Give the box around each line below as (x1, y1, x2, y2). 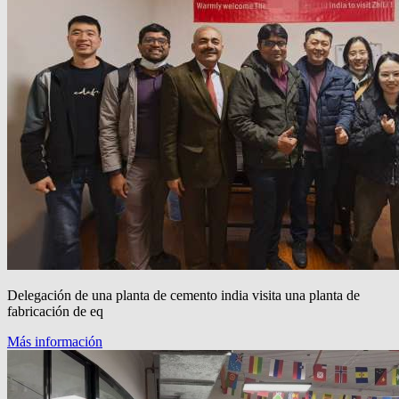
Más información (7, 333, 102, 349)
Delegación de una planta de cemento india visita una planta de (7, 287, 360, 303)
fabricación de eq (7, 303, 103, 319)
